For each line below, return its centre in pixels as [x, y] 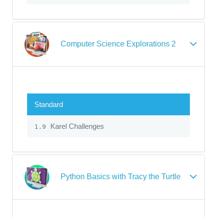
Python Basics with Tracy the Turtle [121, 176]
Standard [49, 104]
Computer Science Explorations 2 [118, 44]
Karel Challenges [76, 126]
